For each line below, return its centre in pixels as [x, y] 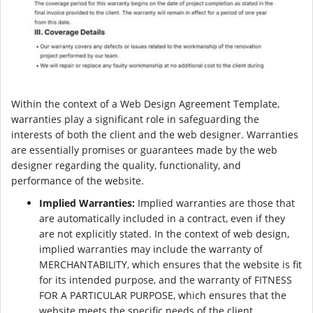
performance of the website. [78, 181]
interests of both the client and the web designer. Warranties [155, 135]
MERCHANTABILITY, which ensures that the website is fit [170, 265]
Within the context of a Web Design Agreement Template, [145, 104]
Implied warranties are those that [215, 203]
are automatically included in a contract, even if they [162, 219]
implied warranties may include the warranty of [151, 249]
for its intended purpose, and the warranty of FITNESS [166, 280]
